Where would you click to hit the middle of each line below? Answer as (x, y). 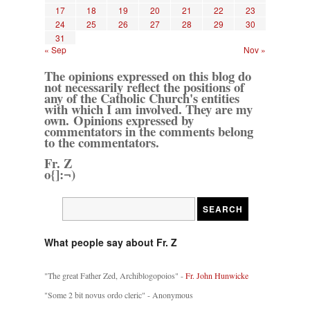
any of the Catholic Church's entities (142, 98)
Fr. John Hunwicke (217, 276)
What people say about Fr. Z (111, 243)
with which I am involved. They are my (148, 109)
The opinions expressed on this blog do (148, 76)
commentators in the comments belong (149, 131)
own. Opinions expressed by (119, 120)
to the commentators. (102, 143)
